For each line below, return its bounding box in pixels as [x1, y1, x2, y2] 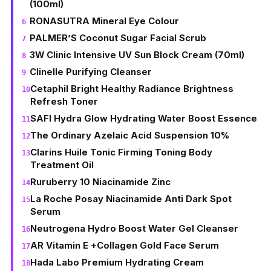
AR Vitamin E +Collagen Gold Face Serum [30, 240, 219, 252]
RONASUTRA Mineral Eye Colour [29, 15, 179, 27]
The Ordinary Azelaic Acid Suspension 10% [30, 129, 229, 142]
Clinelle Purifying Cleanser [29, 66, 152, 78]
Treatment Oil [30, 159, 94, 171]
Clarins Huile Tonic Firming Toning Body [30, 146, 212, 158]
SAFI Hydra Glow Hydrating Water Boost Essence [30, 113, 257, 125]
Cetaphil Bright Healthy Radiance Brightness [30, 83, 233, 95]
